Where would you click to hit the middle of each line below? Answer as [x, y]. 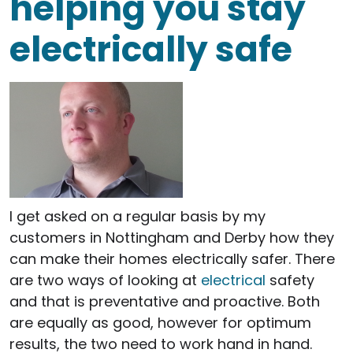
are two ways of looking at [105, 280]
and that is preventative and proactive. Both [165, 301]
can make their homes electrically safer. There [172, 258]
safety [290, 280]
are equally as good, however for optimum [160, 322]
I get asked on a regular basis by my [137, 216]
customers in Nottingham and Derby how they [172, 237]
